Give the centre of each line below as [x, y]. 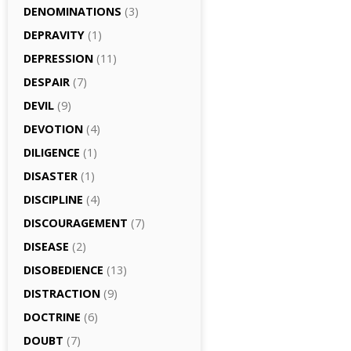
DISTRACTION [62, 293]
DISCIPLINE [53, 199]
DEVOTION [53, 129]
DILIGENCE [52, 152]
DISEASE [46, 246]
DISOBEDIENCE [63, 270]
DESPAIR [47, 82]
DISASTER [51, 176]
